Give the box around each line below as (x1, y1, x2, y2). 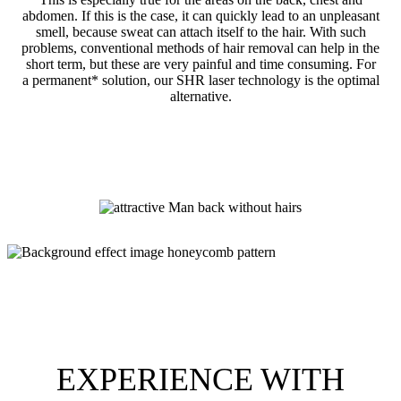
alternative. (169, 88, 232, 104)
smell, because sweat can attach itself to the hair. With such (35, 23, 366, 39)
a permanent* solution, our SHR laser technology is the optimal (21, 72, 380, 88)
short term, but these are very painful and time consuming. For (25, 55, 376, 72)
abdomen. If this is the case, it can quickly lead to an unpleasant (21, 7, 380, 23)
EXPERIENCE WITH (56, 361, 345, 397)
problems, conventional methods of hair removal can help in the (21, 39, 380, 55)
